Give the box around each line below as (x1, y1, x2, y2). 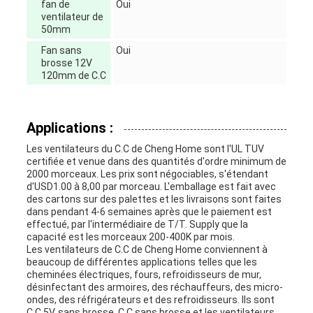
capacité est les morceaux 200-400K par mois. (26, 231, 235, 243)
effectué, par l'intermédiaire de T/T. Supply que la (26, 219, 248, 231)
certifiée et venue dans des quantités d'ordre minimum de (26, 156, 286, 168)
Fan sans (41, 45, 82, 57)
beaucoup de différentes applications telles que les (26, 256, 257, 268)
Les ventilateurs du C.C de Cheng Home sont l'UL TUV (26, 143, 264, 155)
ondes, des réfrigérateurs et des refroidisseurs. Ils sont (26, 294, 275, 306)
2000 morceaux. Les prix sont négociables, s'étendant (26, 168, 268, 180)
